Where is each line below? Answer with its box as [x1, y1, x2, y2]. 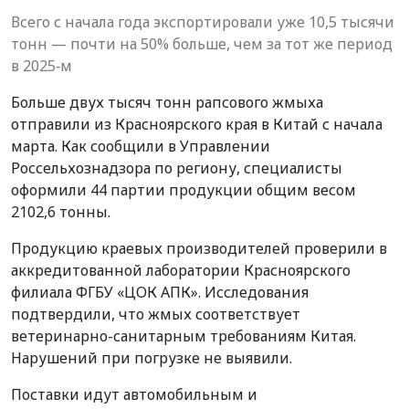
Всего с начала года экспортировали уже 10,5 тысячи [11, 11, 394, 32]
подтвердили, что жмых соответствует [11, 303, 300, 324]
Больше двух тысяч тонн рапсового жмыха [11, 91, 323, 112]
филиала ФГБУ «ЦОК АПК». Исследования [11, 281, 309, 302]
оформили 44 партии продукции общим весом [11, 179, 356, 200]
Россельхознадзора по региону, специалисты [11, 157, 342, 178]
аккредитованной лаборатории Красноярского [11, 259, 351, 280]
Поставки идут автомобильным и [11, 383, 257, 404]
